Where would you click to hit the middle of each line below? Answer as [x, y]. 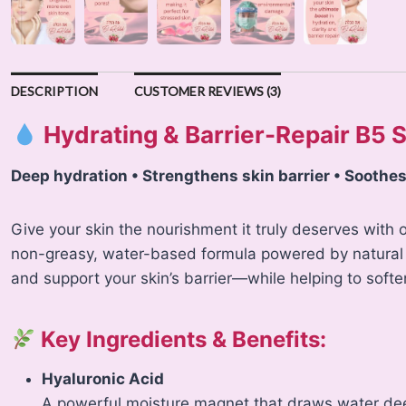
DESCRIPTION [55, 92]
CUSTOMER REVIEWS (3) [208, 92]
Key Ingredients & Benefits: [184, 340]
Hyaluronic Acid [103, 379]
